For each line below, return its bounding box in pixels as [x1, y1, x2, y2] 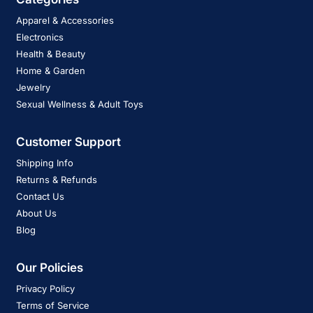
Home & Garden [16, 65, 85, 77]
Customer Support [16, 135, 121, 150]
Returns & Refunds [16, 174, 97, 186]
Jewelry [16, 82, 50, 94]
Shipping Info [16, 157, 73, 169]
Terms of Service [16, 300, 89, 312]
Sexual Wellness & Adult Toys [16, 99, 143, 110]
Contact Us [16, 191, 64, 203]
